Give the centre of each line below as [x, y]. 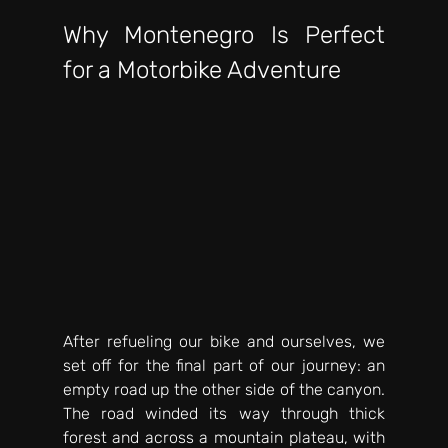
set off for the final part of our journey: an [224, 366]
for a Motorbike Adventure [201, 69]
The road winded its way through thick [224, 414]
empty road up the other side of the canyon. [224, 390]
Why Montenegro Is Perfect [224, 34]
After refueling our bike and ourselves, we [224, 342]
